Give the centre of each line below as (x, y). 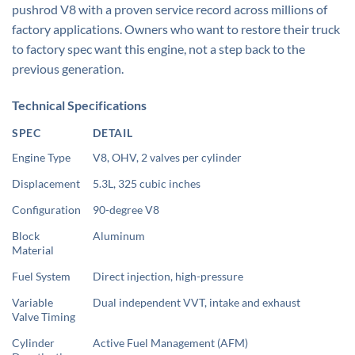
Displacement (46, 183)
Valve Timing (44, 316)
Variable (32, 302)
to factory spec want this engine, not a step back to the (158, 48)
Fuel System (41, 276)
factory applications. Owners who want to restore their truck (176, 29)
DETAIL (113, 132)
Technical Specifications (79, 105)
